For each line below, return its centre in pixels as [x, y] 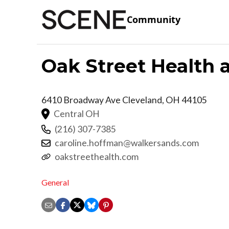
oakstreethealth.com [97, 156]
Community [154, 20]
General [55, 182]
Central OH [77, 113]
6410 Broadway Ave [82, 100]
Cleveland [142, 100]
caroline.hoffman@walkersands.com [127, 143]
